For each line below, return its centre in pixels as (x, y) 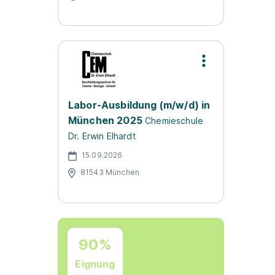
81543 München (110, 172)
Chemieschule (174, 121)
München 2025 (105, 120)
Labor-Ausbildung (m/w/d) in (139, 105)
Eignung (95, 264)
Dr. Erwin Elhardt (102, 136)
